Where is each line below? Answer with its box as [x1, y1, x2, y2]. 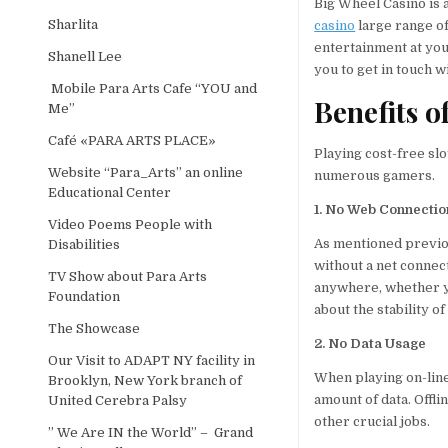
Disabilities [48, 236, 121, 252]
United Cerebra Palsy [48, 392, 188, 408]
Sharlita [48, 16, 99, 32]
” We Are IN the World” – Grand [48, 424, 254, 440]
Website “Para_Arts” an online [48, 164, 244, 180]
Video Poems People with [48, 216, 213, 232]
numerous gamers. [314, 167, 436, 183]
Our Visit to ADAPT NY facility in [48, 352, 256, 368]
